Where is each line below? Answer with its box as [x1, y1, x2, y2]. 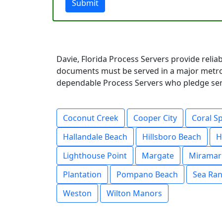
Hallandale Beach [63, 131, 127, 142]
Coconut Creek [63, 112, 118, 123]
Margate [142, 150, 174, 161]
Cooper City [133, 112, 177, 123]
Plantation [63, 169, 102, 180]
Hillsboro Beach [142, 131, 201, 142]
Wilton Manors [107, 188, 162, 199]
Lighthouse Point [63, 150, 127, 161]
